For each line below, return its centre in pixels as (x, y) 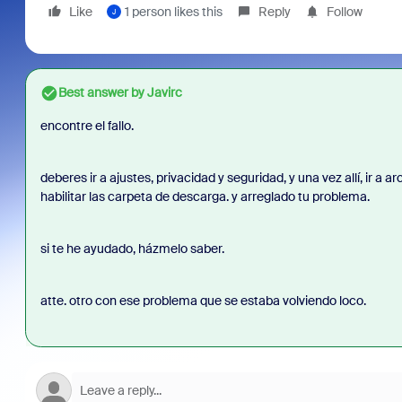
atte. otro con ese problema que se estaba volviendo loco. (204, 301)
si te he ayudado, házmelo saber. (133, 249)
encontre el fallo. (88, 126)
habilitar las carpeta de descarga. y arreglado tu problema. (205, 197)
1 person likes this (173, 12)
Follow (344, 12)
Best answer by (101, 92)
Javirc (163, 92)
